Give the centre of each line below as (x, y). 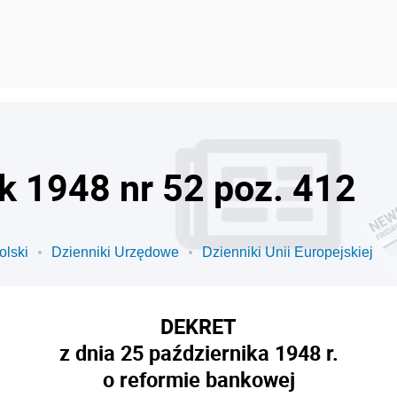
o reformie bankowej (198, 379)
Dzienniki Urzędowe (115, 252)
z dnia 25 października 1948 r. (198, 353)
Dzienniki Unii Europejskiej (288, 252)
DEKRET (198, 326)
